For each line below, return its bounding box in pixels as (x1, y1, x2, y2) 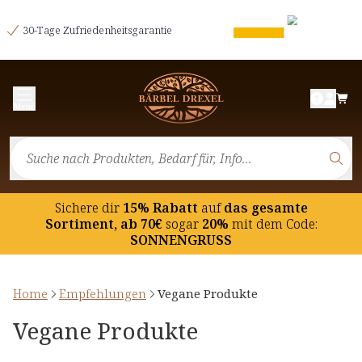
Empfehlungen (59, 285, 146, 302)
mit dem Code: (231, 215, 318, 234)
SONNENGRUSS (130, 231, 232, 250)
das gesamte (220, 199, 308, 217)
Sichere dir (54, 199, 120, 217)
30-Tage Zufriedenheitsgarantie (23, 23, 172, 37)
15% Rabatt (119, 199, 201, 217)
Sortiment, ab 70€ (44, 215, 162, 234)
